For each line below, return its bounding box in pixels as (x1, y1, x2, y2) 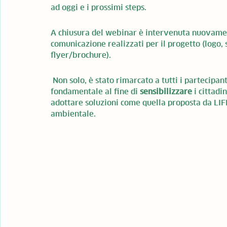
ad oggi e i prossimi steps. (51, 3, 146, 12)
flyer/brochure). (51, 50, 111, 60)
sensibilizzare (140, 87, 194, 96)
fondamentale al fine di (51, 87, 140, 96)
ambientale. (51, 109, 98, 119)
